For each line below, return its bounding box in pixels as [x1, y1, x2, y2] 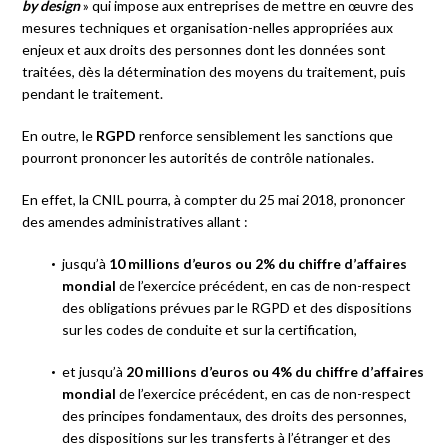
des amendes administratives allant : [22, 212, 249, 230]
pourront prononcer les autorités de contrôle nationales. [22, 148, 375, 166]
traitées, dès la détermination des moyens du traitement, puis [22, 62, 407, 80]
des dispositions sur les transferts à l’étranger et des [62, 428, 392, 446]
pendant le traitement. [22, 84, 164, 102]
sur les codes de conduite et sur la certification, [62, 320, 358, 338]
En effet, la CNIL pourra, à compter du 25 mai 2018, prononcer [22, 190, 406, 208]
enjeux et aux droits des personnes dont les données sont [22, 40, 387, 58]
